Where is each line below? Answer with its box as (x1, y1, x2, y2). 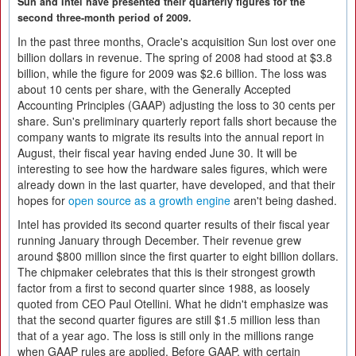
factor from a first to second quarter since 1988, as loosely (17, 280, 310, 296)
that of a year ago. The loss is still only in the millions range (17, 327, 314, 343)
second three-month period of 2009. (17, 10, 192, 25)
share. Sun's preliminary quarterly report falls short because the (17, 113, 337, 129)
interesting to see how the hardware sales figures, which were (17, 161, 327, 176)
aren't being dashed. (230, 192, 337, 208)
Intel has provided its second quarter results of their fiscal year (17, 216, 330, 232)
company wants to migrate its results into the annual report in (17, 129, 324, 145)
